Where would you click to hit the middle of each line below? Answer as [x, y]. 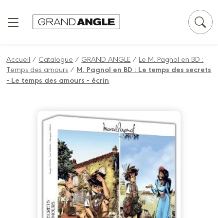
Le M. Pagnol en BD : [171, 59]
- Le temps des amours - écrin [58, 80]
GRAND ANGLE [106, 59]
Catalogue [56, 59]
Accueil [18, 59]
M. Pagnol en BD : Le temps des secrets [144, 69]
